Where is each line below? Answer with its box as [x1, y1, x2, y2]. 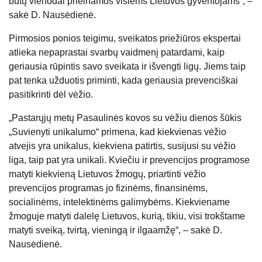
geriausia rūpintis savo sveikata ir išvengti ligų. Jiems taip [9, 61, 246, 71]
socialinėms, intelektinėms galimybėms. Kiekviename [9, 196, 230, 207]
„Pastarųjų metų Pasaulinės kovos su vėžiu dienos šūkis [9, 112, 242, 123]
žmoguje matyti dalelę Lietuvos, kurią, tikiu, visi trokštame [9, 211, 245, 221]
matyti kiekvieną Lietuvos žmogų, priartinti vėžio [9, 168, 206, 179]
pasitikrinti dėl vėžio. [9, 89, 93, 99]
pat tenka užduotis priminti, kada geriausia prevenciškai [9, 75, 238, 85]
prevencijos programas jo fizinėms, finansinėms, [9, 182, 208, 193]
